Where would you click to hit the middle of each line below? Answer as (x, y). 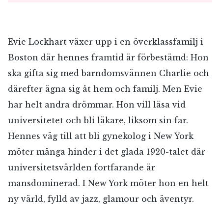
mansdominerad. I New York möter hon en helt (108, 183)
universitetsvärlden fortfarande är (82, 168)
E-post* (20, 189)
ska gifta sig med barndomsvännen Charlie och (109, 73)
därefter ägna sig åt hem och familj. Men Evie (105, 89)
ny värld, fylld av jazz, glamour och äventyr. (101, 199)
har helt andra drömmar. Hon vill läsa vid (97, 105)
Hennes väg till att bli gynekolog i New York (101, 136)
